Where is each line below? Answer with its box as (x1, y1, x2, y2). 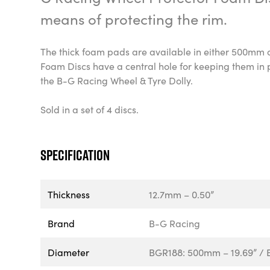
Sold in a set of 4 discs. (40, 102, 142, 116)
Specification (40, 145, 110, 165)
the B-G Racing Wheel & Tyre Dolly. (40, 74, 193, 87)
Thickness (48, 187, 90, 201)
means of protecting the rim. (40, 8, 231, 28)
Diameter (48, 245, 90, 259)
